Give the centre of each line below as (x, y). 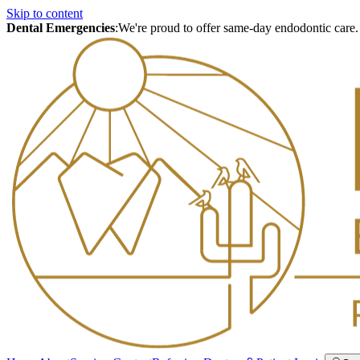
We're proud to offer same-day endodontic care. (238, 28)
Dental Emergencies (61, 28)
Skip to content (45, 13)
